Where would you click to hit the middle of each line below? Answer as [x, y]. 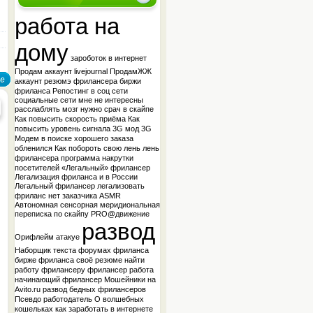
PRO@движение [120, 214]
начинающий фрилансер [58, 279]
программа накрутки [97, 158]
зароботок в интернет [109, 58]
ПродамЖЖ [131, 71]
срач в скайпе [129, 109]
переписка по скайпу [52, 214]
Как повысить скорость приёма [70, 119]
